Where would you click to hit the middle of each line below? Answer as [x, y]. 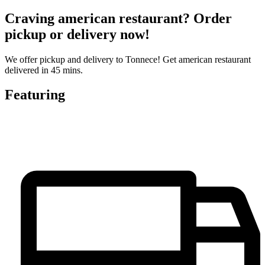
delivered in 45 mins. [44, 70]
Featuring [35, 95]
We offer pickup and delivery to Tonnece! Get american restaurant [128, 59]
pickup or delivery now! [77, 34]
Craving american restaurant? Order [118, 18]
